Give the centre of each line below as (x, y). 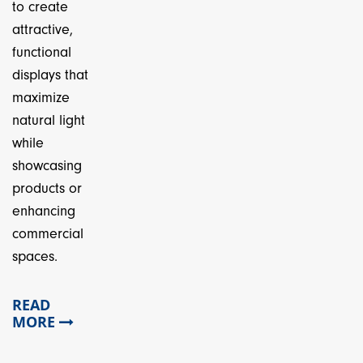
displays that (50, 75)
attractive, (43, 30)
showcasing (47, 166)
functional (42, 52)
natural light (49, 120)
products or (47, 188)
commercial (48, 234)
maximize (41, 98)
